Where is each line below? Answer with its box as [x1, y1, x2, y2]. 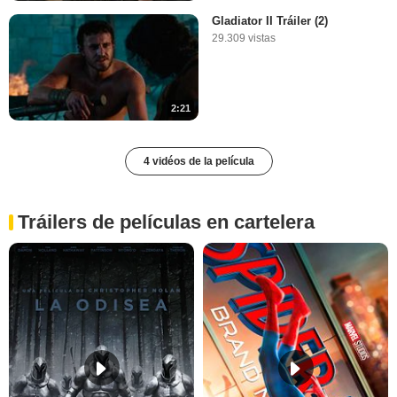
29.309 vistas [212, 32, 276, 45]
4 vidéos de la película [143, 155, 254, 168]
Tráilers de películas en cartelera [18, 211, 315, 234]
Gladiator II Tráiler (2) [212, 14, 328, 28]
